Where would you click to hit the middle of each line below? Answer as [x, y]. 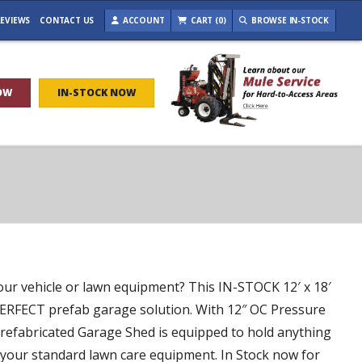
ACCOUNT [142, 20]
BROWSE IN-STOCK [289, 20]
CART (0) [207, 20]
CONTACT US [67, 20]
